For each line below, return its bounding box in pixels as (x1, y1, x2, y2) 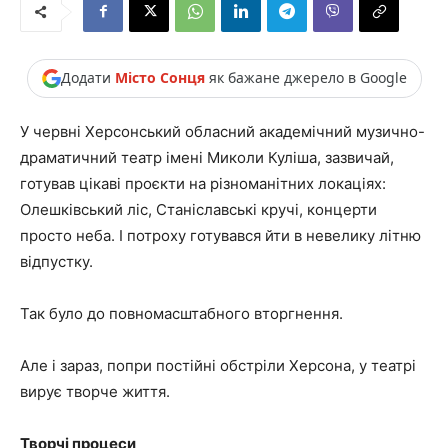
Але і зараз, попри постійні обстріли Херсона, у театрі (20, 355, 416, 375)
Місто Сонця (114, 68, 205, 88)
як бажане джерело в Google (204, 68, 407, 88)
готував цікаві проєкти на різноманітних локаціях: (20, 173, 386, 193)
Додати (60, 68, 115, 88)
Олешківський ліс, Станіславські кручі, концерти (20, 199, 377, 219)
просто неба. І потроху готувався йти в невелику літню (20, 225, 421, 245)
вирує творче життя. (20, 381, 170, 401)
